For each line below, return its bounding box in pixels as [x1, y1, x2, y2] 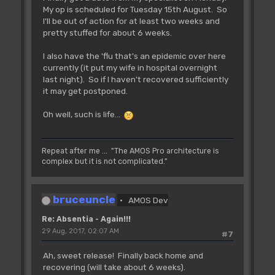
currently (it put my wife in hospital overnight [42, 62, 217, 72]
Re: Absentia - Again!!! [41, 215, 131, 224]
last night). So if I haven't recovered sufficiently [42, 74, 228, 84]
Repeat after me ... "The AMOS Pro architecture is [41, 147, 219, 156]
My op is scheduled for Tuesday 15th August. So [42, 4, 227, 14]
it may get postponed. [42, 85, 128, 96]
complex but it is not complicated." [41, 157, 168, 166]
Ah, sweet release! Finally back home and [42, 250, 203, 260]
